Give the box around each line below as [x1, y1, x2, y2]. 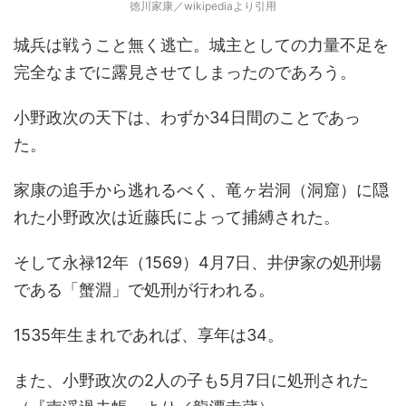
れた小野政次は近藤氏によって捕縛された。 [14, 208, 340, 227]
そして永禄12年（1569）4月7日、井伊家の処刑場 [14, 253, 382, 273]
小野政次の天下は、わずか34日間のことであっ [14, 108, 361, 128]
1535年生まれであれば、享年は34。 [14, 325, 284, 345]
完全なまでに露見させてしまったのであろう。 [14, 63, 356, 82]
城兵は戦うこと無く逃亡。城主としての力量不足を [14, 35, 389, 55]
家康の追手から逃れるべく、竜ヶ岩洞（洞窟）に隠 [14, 180, 389, 200]
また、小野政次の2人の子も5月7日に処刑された [14, 371, 369, 391]
